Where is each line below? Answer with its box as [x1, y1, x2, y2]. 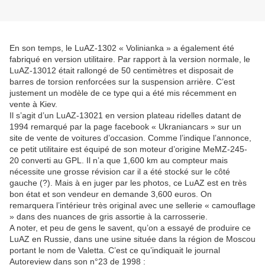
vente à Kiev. [9, 99, 57, 109]
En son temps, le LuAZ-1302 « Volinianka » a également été [9, 43, 234, 53]
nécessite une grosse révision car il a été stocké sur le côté [9, 167, 230, 177]
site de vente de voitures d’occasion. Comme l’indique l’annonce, [9, 133, 251, 143]
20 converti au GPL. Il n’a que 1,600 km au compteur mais [9, 156, 228, 166]
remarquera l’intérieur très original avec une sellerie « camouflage [9, 201, 256, 211]
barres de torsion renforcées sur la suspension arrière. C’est [9, 77, 235, 87]
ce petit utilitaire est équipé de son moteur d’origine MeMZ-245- [9, 144, 247, 154]
